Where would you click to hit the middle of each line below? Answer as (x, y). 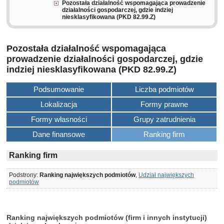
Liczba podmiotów (164, 89)
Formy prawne (164, 104)
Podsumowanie (59, 89)
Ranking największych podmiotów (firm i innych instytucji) (107, 217)
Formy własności (59, 119)
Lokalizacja (59, 104)
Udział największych (166, 175)
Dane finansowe (59, 134)
